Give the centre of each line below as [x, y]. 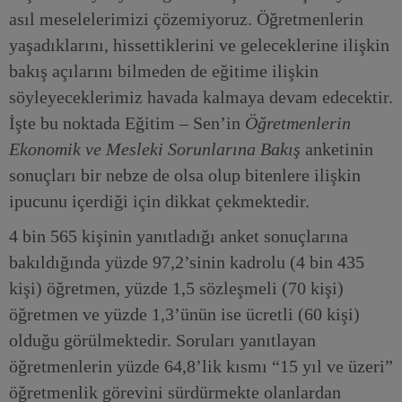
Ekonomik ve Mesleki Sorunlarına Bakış [155, 149]
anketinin [337, 149]
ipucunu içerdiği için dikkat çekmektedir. [159, 201]
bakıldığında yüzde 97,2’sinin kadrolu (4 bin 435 [187, 262]
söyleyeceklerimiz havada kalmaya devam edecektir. [201, 97]
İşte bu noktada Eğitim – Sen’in [127, 123]
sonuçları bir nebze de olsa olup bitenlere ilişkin [185, 175]
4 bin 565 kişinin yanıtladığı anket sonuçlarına [179, 236]
